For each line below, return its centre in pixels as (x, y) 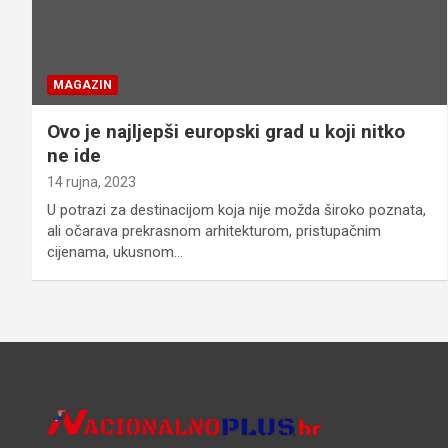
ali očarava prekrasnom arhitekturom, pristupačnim (214, 231)
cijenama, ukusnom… (115, 252)
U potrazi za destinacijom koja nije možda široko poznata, (236, 210)
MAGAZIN (82, 85)
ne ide (74, 156)
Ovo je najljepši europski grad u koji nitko (226, 132)
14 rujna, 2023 (91, 182)
